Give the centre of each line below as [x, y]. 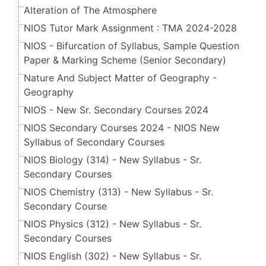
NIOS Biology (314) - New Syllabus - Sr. [113, 160]
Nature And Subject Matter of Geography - [120, 78]
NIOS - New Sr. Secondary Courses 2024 [116, 110]
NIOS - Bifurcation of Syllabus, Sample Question [132, 46]
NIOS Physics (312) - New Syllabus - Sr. [113, 224]
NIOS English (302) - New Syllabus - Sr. [113, 256]
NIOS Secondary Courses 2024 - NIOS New [122, 128]
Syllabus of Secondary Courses [94, 142]
